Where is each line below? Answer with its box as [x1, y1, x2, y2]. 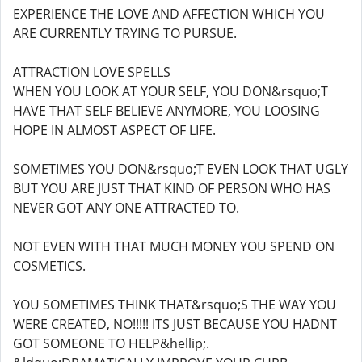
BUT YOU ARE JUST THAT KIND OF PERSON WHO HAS [13, 179, 330, 197]
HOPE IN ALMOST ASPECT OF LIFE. [13, 121, 216, 139]
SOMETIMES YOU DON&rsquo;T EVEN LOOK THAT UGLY [13, 160, 348, 178]
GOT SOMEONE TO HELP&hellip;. [13, 335, 209, 352]
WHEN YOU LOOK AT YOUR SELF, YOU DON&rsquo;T [13, 82, 328, 100]
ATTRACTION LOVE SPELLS [13, 63, 170, 81]
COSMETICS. [13, 257, 86, 275]
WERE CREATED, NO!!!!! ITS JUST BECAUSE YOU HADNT [13, 315, 337, 333]
